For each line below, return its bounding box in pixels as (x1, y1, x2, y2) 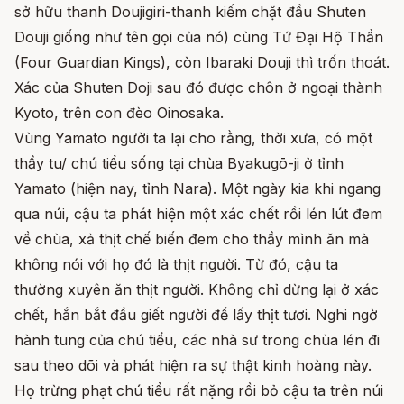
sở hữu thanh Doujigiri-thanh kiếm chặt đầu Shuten (14, 3, 366, 21)
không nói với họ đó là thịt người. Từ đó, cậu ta (14, 255, 338, 273)
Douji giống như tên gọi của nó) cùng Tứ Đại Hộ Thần (14, 28, 383, 46)
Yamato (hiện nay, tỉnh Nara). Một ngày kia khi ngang (14, 179, 381, 197)
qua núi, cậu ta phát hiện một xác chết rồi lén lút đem (14, 205, 382, 223)
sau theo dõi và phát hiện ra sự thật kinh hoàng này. (14, 356, 372, 374)
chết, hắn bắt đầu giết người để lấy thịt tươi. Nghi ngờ (14, 306, 378, 324)
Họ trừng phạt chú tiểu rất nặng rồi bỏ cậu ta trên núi (14, 381, 383, 399)
